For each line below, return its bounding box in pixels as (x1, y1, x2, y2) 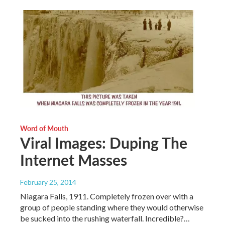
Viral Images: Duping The (20, 132, 187, 153)
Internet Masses (20, 149, 127, 170)
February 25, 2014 (20, 177, 76, 186)
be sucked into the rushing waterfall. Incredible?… (20, 213, 190, 223)
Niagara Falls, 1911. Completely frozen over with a (20, 191, 193, 201)
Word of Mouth (20, 123, 68, 133)
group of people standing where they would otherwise (20, 202, 203, 212)
